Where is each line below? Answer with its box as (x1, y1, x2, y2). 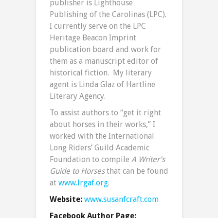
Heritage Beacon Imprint (50, 33, 136, 43)
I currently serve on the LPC (50, 21, 146, 31)
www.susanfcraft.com (84, 195, 159, 204)
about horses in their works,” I (50, 120, 155, 129)
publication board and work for (50, 45, 161, 54)
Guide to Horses (50, 166, 105, 176)
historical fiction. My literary (50, 68, 152, 78)
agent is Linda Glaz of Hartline (50, 80, 155, 90)
